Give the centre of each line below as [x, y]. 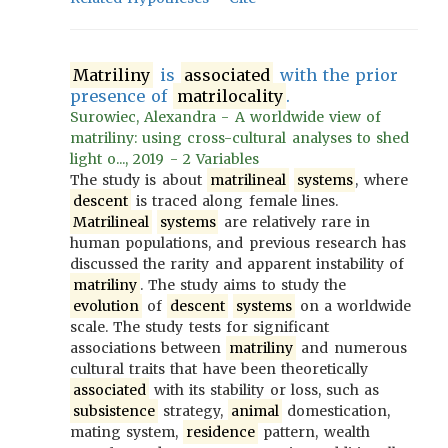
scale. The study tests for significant [200, 327]
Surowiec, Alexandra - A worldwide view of [226, 117]
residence [221, 432]
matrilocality [229, 96]
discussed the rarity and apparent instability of [237, 264]
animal [254, 411]
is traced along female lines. [234, 201]
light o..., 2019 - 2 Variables [165, 159]
